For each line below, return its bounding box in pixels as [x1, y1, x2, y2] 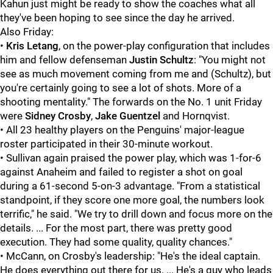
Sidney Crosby [25, 110, 91, 122]
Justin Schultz [129, 54, 194, 66]
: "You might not [194, 54, 266, 66]
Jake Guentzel [95, 110, 160, 122]
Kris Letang [6, 40, 58, 52]
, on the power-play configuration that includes [58, 40, 270, 52]
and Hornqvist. [160, 110, 230, 122]
